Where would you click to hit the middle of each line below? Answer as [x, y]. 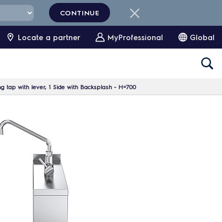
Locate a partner [49, 37]
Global [202, 37]
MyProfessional [135, 37]
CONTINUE [80, 12]
